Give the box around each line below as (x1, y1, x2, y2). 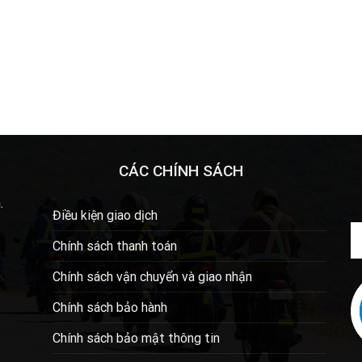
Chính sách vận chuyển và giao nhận (52, 268, 252, 284)
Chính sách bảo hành (52, 299, 167, 315)
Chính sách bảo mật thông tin (52, 330, 220, 346)
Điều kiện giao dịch (52, 207, 158, 223)
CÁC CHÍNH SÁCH (119, 162, 243, 181)
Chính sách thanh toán (52, 238, 177, 254)
